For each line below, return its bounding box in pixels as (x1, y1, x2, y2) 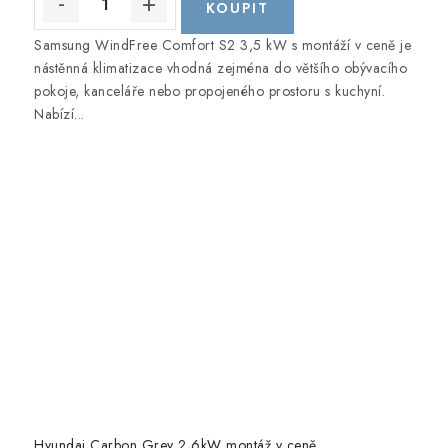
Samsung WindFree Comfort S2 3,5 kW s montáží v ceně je (34, 34, 411, 55)
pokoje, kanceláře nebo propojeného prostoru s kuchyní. (34, 80, 385, 101)
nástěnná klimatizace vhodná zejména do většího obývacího (34, 57, 407, 78)
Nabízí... (34, 103, 85, 124)
